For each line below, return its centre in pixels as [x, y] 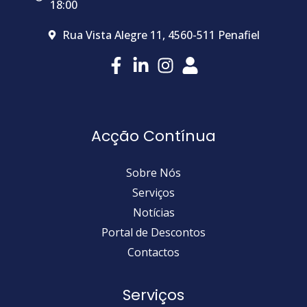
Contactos [153, 253]
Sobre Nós [153, 173]
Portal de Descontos [153, 233]
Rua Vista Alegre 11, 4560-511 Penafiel [161, 35]
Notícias [153, 213]
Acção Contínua [153, 136]
